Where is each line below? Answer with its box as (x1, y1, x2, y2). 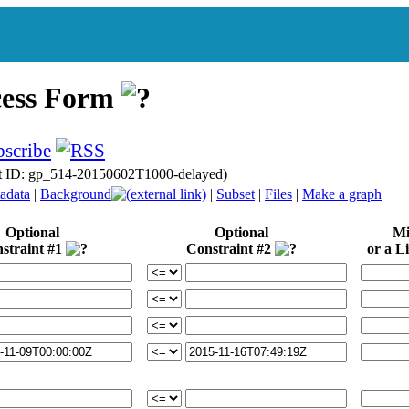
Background (40, 185, 111, 202)
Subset (216, 185, 255, 202)
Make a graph (302, 185, 382, 202)
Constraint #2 (186, 240, 275, 257)
